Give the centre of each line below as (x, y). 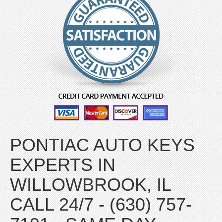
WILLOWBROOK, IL (91, 185)
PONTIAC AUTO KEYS (102, 145)
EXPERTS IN (63, 165)
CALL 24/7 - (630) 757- (101, 204)
